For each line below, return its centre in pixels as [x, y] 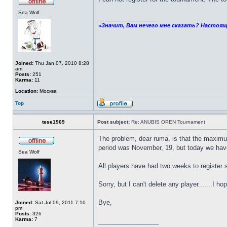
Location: [27, 91]
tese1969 [53, 122]
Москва [47, 91]
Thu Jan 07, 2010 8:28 [61, 63]
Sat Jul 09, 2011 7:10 [60, 202]
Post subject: [113, 122]
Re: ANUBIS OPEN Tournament [167, 122]
